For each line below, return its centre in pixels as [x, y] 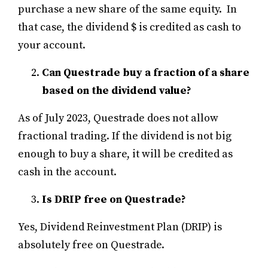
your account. [53, 45]
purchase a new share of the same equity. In [127, 9]
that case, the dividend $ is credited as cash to [130, 27]
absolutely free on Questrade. [92, 245]
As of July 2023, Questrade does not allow [118, 118]
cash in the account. [67, 172]
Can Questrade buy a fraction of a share [146, 72]
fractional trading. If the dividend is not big [125, 136]
